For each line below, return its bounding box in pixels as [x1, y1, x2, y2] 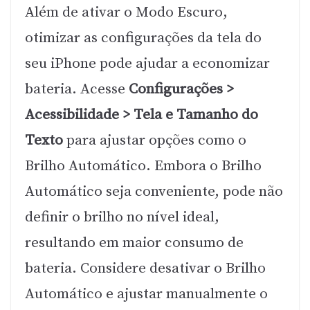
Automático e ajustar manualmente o [25, 284, 268, 303]
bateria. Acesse [25, 80, 129, 98]
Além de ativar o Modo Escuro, [25, 3, 228, 21]
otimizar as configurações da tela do [25, 28, 262, 47]
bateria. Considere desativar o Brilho [25, 259, 266, 277]
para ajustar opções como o [63, 131, 246, 149]
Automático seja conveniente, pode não [25, 182, 283, 201]
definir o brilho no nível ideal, [25, 208, 219, 226]
